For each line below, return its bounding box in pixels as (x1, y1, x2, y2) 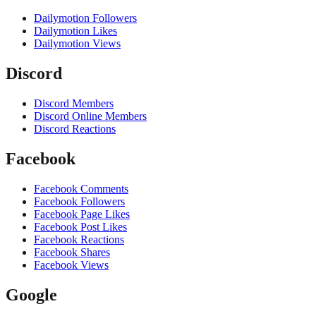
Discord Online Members (34, 110, 147, 123)
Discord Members (34, 97, 114, 110)
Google (6, 285, 57, 304)
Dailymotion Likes (34, 25, 117, 37)
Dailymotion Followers (34, 12, 137, 25)
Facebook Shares (34, 245, 110, 258)
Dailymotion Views (34, 37, 121, 50)
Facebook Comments (34, 182, 128, 195)
